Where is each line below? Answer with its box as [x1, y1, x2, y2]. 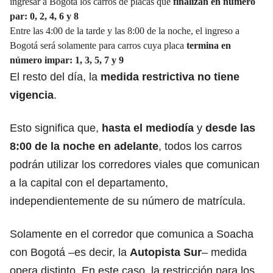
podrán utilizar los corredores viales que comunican [10, 158, 260, 171]
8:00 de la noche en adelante [10, 140, 158, 152]
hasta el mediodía [102, 121, 194, 134]
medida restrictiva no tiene [97, 70, 239, 83]
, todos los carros [158, 140, 242, 152]
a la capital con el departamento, [10, 176, 168, 189]
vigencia [10, 88, 54, 101]
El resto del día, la [10, 70, 97, 83]
